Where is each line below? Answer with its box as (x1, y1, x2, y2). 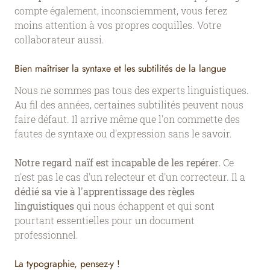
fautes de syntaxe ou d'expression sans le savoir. (14, 127, 232, 140)
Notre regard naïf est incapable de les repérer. (14, 155, 221, 169)
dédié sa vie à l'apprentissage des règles (14, 184, 195, 198)
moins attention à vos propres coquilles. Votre (14, 18, 221, 31)
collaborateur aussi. (14, 33, 104, 46)
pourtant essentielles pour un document (14, 213, 195, 227)
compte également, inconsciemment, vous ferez (14, 4, 227, 17)
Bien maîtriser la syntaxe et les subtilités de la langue (14, 61, 226, 75)
